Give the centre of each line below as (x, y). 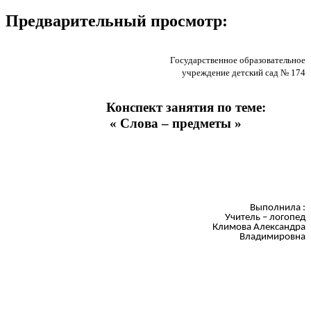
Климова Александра (259, 227)
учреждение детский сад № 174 (243, 72)
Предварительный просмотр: (117, 21)
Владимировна (272, 237)
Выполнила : (278, 208)
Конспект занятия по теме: (136, 108)
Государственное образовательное (238, 60)
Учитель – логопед (265, 217)
